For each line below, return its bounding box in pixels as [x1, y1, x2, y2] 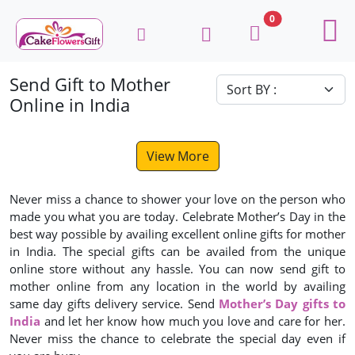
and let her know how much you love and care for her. [40, 312, 345, 329]
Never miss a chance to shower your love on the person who [10, 190, 345, 207]
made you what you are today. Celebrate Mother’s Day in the [10, 208, 345, 224]
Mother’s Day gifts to [219, 295, 345, 311]
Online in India [10, 93, 130, 116]
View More [146, 147, 209, 165]
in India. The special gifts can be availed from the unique [10, 242, 345, 259]
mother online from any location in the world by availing [10, 277, 345, 294]
